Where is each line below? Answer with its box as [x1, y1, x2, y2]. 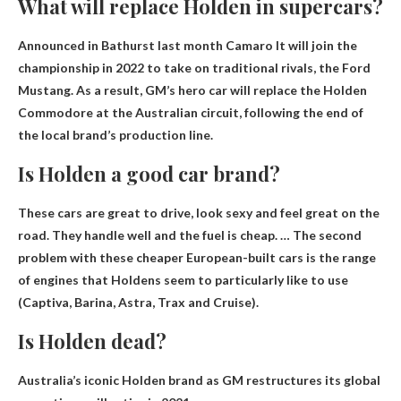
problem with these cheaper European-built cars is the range [18, 250, 376, 266]
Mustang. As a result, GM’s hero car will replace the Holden [18, 82, 367, 98]
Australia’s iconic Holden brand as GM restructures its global [18, 372, 380, 388]
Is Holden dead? [18, 328, 166, 355]
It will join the [273, 38, 357, 54]
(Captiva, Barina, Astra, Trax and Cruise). [18, 294, 259, 311]
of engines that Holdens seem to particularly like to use [18, 272, 348, 288]
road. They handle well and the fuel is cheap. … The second [18, 227, 362, 243]
